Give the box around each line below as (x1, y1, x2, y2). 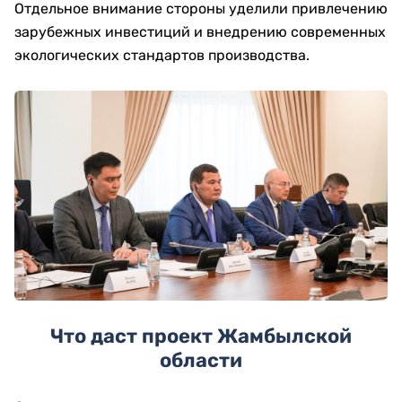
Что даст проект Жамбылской (50, 324, 352, 349)
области (160, 348, 242, 373)
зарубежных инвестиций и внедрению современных (14, 23, 386, 41)
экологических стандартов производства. (14, 47, 310, 65)
